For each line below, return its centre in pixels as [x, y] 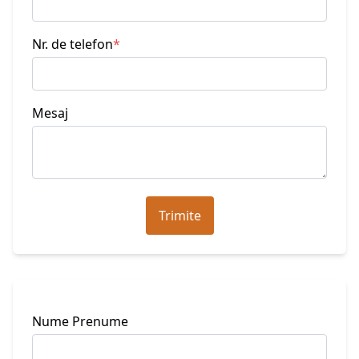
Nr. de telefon [73, 44]
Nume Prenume [80, 321]
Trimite [179, 216]
